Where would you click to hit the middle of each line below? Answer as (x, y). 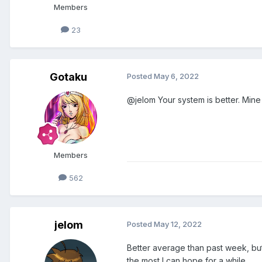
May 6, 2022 (176, 76)
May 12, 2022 (178, 224)
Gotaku (68, 77)
